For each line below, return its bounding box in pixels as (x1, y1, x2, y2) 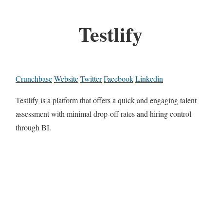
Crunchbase (16, 73, 52, 84)
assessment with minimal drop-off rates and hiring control (16, 109, 191, 119)
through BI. (16, 122, 51, 133)
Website (54, 73, 78, 84)
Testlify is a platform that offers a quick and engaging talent (16, 95, 197, 106)
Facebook (104, 73, 133, 84)
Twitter (80, 73, 102, 84)
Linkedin (135, 73, 163, 84)
